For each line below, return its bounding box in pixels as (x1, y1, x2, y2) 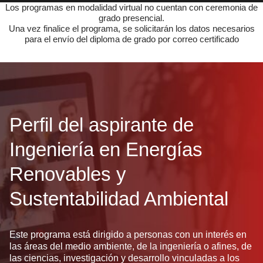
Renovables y (9, 163, 126, 186)
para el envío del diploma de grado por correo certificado (24, 34, 239, 45)
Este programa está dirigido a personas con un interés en (9, 230, 247, 240)
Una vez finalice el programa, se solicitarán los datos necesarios (8, 23, 255, 34)
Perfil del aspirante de (9, 114, 194, 136)
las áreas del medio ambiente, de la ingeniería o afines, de (9, 241, 252, 252)
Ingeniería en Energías (9, 139, 203, 161)
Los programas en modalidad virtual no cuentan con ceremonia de (5, 2, 258, 13)
